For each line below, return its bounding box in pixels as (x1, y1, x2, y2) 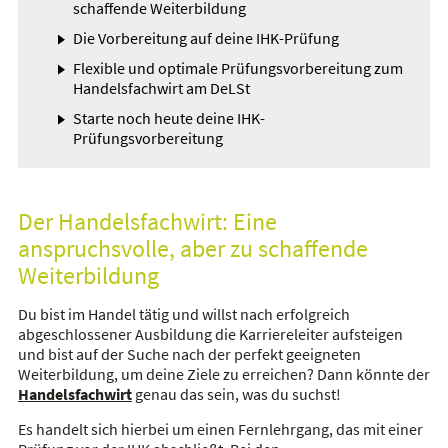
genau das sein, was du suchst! (134, 384, 341, 404)
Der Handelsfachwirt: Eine (17, 206, 277, 237)
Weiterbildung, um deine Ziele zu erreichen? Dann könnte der (17, 364, 430, 384)
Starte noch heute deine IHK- (72, 108, 265, 128)
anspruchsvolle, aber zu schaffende (17, 233, 368, 264)
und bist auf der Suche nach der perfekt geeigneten (17, 344, 361, 364)
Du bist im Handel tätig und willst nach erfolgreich (17, 304, 350, 324)
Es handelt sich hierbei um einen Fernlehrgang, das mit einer (17, 419, 423, 439)
